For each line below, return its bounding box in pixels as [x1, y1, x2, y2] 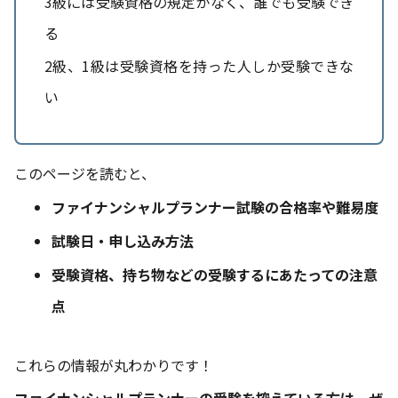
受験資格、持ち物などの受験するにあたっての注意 [51, 264, 378, 286]
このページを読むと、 [14, 162, 155, 184]
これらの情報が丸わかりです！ [14, 354, 213, 377]
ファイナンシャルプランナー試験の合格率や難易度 [51, 195, 378, 218]
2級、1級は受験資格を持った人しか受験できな [44, 54, 354, 76]
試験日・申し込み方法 [51, 230, 194, 251]
